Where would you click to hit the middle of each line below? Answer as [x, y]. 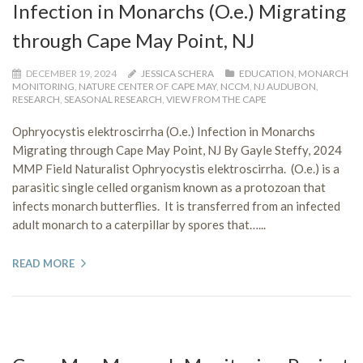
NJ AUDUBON [285, 86]
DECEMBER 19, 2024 [71, 73]
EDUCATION [267, 73]
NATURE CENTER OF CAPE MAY [147, 86]
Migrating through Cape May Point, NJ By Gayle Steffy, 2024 [177, 149]
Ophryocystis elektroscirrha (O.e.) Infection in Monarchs [164, 131]
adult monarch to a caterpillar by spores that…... [139, 224]
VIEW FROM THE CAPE [216, 99]
